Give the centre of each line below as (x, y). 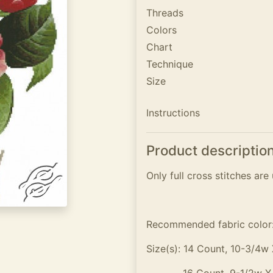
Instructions (173, 113)
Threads (165, 13)
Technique (170, 64)
